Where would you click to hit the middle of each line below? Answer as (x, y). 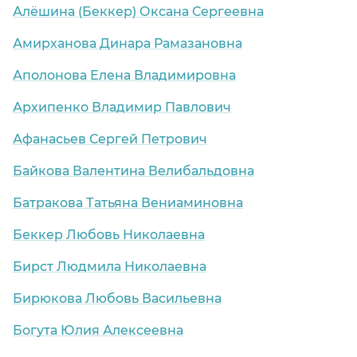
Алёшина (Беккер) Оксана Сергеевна (138, 12)
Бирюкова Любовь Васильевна (117, 299)
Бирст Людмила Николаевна (110, 267)
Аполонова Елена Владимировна (124, 76)
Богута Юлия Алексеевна (98, 331)
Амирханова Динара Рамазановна (127, 44)
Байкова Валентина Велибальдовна (133, 171)
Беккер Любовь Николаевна (109, 235)
